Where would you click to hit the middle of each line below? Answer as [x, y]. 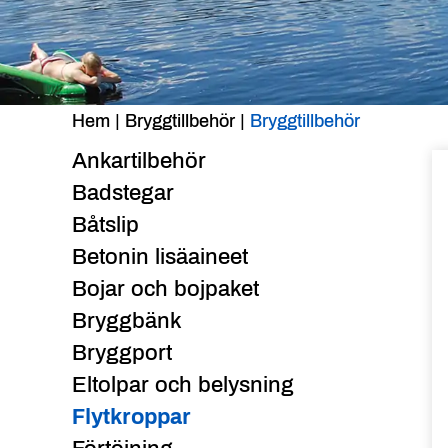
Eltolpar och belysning [183, 384]
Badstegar [123, 192]
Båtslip [105, 224]
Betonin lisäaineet [160, 256]
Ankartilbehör [139, 160]
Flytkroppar [131, 416]
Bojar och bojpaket [165, 288]
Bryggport [122, 352]
